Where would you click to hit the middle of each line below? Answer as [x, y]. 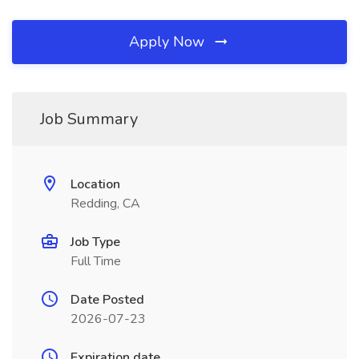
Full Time [96, 261]
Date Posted [107, 300]
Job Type [95, 242]
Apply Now [169, 42]
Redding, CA [105, 204]
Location [95, 184]
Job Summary [89, 119]
